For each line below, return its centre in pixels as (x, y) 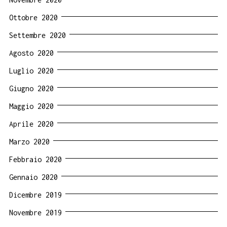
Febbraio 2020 (35, 159)
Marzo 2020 (29, 141)
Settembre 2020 (37, 35)
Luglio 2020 (31, 70)
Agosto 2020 (31, 53)
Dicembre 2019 (35, 195)
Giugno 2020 (31, 88)
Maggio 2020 (31, 106)
